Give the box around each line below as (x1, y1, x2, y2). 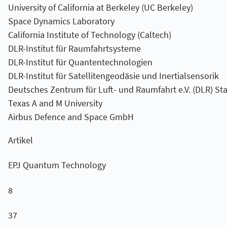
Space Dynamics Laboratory (8, 15, 115, 27)
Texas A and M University (8, 97, 102, 109)
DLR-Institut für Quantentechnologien (8, 56, 153, 68)
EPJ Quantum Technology (8, 159, 106, 171)
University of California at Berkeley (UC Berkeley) (8, 1, 193, 13)
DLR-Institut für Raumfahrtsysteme (8, 42, 141, 54)
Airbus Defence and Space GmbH (8, 110, 134, 123)
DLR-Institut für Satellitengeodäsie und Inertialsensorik (8, 69, 219, 82)
